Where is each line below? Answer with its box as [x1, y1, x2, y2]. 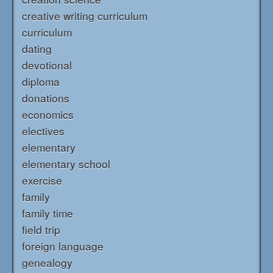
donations [22, 90, 69, 105]
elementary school [22, 155, 110, 171]
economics [22, 106, 74, 122]
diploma [22, 73, 60, 89]
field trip [22, 221, 60, 237]
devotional [22, 57, 72, 73]
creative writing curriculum [22, 7, 147, 23]
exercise [22, 172, 62, 188]
